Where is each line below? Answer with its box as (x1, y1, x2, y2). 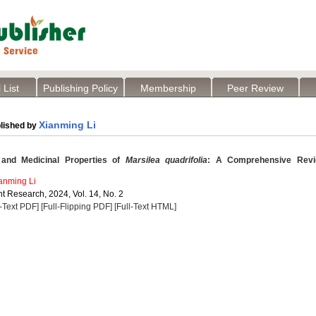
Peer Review (227, 83, 284, 94)
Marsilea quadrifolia (125, 155, 208, 165)
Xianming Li (39, 119, 96, 130)
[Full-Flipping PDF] (41, 202, 112, 212)
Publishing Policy (43, 83, 118, 94)
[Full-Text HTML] (114, 202, 176, 212)
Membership (140, 83, 196, 94)
